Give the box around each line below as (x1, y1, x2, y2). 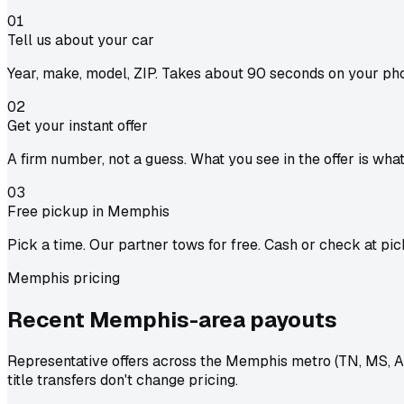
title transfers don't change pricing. (7, 370, 238, 390)
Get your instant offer (7, 116, 148, 136)
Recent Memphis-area (7, 305, 245, 334)
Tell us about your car (7, 31, 154, 50)
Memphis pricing (7, 269, 120, 289)
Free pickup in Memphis (7, 202, 170, 222)
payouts (250, 305, 337, 334)
